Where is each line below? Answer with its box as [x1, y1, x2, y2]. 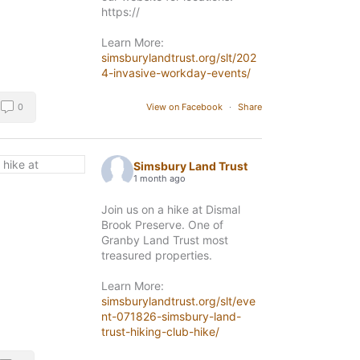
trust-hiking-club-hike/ [101, 324, 220, 338]
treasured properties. [101, 247, 213, 262]
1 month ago [133, 173, 186, 185]
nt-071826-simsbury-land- [101, 309, 242, 323]
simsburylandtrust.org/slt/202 [101, 50, 257, 64]
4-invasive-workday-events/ [101, 65, 252, 80]
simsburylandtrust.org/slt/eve [101, 293, 256, 308]
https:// [101, 4, 141, 18]
